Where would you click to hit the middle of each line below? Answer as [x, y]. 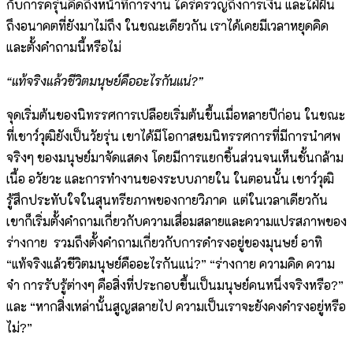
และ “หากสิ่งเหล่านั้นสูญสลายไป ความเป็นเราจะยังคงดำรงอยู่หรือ [176, 307]
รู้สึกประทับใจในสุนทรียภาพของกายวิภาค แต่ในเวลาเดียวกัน [167, 200]
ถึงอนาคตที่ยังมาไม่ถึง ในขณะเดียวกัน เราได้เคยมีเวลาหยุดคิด [167, 26]
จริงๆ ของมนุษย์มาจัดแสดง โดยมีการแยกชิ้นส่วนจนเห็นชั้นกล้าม [175, 158]
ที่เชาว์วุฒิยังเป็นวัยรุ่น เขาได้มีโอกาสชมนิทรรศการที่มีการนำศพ [173, 136]
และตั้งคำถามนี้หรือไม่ [64, 47]
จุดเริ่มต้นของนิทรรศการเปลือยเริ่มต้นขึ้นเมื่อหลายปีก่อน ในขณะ [176, 115]
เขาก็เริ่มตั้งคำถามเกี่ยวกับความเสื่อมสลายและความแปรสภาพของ [176, 221]
